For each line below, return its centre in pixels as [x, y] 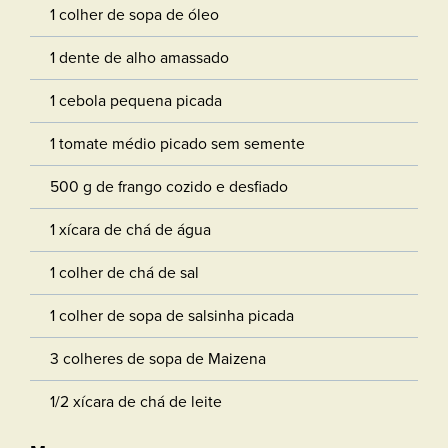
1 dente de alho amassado [139, 57]
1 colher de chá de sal [124, 272]
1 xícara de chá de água [130, 229]
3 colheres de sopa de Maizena [158, 358]
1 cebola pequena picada [136, 100]
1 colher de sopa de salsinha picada [172, 315]
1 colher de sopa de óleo [134, 14]
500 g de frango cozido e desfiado [169, 186]
